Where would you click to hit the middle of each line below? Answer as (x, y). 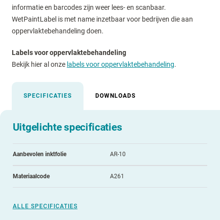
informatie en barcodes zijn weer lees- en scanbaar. (89, 7)
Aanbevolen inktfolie (39, 154)
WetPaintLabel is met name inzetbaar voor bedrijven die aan (102, 19)
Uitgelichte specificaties (67, 127)
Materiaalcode (31, 176)
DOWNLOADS (115, 96)
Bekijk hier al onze (39, 64)
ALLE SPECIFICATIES (45, 206)
